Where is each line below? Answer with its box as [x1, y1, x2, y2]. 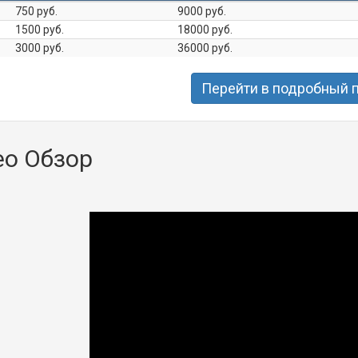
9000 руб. [177, 5, 226, 18]
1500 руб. [15, 23, 64, 37]
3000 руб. [15, 42, 64, 55]
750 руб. [15, 5, 58, 18]
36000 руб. [177, 42, 233, 55]
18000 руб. [177, 23, 233, 37]
